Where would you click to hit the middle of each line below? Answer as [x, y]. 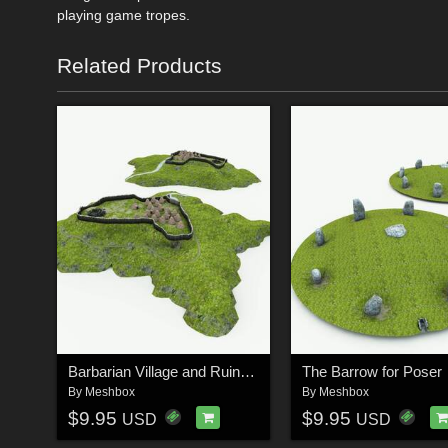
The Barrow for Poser [371, 372]
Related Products [139, 65]
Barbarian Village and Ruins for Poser [247, 372]
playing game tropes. [123, 14]
